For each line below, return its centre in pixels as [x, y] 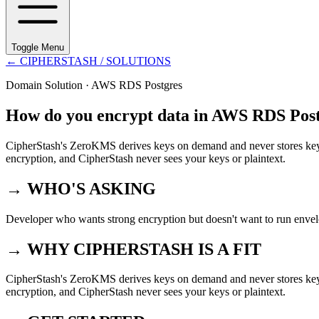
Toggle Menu [38, 47]
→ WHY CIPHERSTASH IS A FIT [134, 249]
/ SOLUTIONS [134, 61]
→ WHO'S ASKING [81, 188]
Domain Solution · [48, 85]
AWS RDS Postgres [137, 85]
